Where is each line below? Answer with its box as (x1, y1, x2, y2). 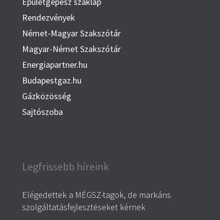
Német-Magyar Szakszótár (22, 27, 121, 39)
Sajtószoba (22, 106, 63, 118)
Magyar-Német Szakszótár (22, 43, 121, 55)
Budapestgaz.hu (22, 75, 82, 86)
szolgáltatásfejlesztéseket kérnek (22, 201, 145, 213)
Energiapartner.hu (22, 59, 87, 71)
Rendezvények (22, 12, 75, 24)
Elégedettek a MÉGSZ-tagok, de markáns (22, 189, 171, 201)
